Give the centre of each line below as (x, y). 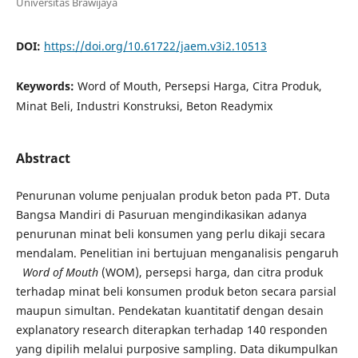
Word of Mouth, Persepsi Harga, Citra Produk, (199, 86)
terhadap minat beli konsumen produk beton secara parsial (176, 292)
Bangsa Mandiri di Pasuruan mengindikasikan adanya (161, 215)
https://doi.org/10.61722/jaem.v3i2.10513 (155, 46)
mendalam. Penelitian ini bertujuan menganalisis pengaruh (177, 253)
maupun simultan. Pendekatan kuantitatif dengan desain (169, 311)
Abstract (43, 158)
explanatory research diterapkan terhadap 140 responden (171, 330)
